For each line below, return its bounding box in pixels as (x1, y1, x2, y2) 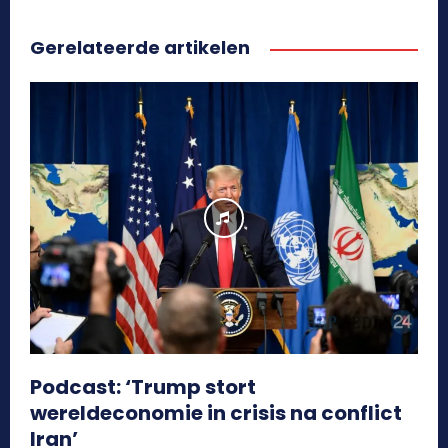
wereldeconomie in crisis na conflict (30, 399, 402, 428)
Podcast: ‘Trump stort (30, 373, 256, 402)
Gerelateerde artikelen (30, 35, 250, 61)
